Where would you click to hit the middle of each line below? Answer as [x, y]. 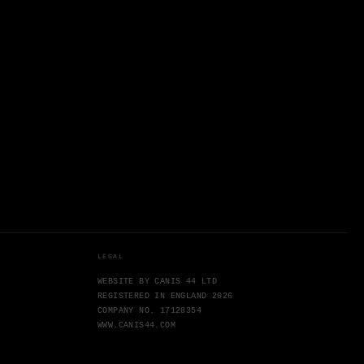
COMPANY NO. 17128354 [149, 311]
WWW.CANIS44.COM [136, 326]
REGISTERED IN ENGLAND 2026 [165, 297]
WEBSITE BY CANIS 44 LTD [158, 282]
